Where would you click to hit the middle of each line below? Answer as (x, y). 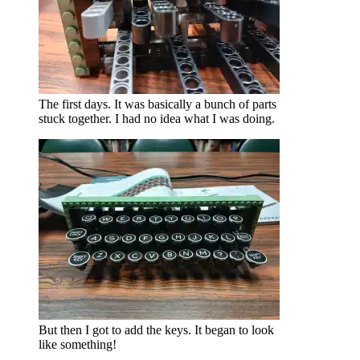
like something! (78, 345)
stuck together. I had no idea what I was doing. (157, 119)
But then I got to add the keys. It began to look (156, 330)
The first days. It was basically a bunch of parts (157, 104)
